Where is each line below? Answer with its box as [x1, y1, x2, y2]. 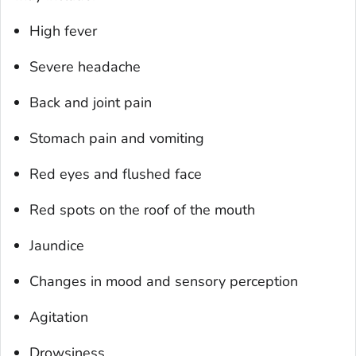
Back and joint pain [29, 92, 152, 112]
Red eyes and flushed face [29, 164, 202, 184]
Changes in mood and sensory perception [29, 271, 298, 291]
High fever [29, 21, 97, 41]
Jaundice [29, 235, 84, 255]
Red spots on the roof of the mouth [29, 199, 255, 219]
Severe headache [29, 56, 141, 76]
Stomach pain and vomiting [29, 128, 204, 148]
